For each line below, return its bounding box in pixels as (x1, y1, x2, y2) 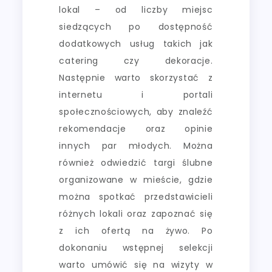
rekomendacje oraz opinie (59, 122, 213, 135)
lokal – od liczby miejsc (59, 3, 213, 16)
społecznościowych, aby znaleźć (59, 105, 213, 118)
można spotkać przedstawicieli (59, 190, 213, 203)
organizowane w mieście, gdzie (59, 173, 213, 186)
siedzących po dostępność (59, 20, 213, 33)
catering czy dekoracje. (59, 54, 213, 67)
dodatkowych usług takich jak (59, 37, 213, 50)
